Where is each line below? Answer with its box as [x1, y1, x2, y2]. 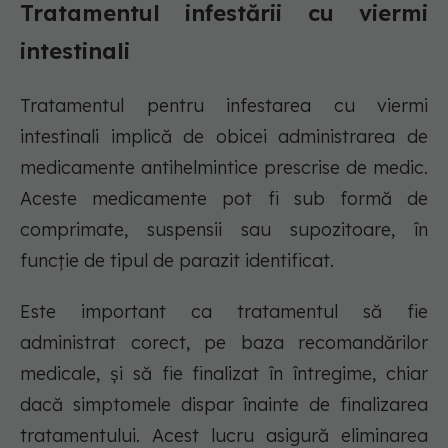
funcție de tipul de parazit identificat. [20, 249, 334, 273]
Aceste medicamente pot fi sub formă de [20, 187, 428, 211]
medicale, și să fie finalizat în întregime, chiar [20, 362, 428, 386]
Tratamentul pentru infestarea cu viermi [20, 94, 428, 118]
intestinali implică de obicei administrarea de [20, 125, 428, 149]
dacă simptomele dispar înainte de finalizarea [20, 393, 428, 417]
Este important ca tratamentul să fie [20, 300, 428, 324]
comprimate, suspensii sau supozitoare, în [20, 218, 428, 242]
